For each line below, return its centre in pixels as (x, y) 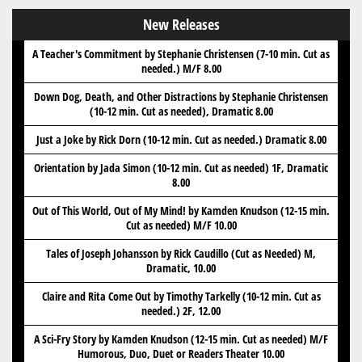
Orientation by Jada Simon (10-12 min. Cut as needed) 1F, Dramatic (181, 168)
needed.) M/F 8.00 (181, 69)
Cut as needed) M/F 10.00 (181, 225)
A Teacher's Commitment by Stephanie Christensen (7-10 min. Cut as (181, 54)
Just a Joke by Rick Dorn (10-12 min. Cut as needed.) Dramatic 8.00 (181, 140)
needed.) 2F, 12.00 (181, 311)
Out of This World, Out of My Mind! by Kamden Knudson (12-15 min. (181, 211)
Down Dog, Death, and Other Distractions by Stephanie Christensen (181, 97)
